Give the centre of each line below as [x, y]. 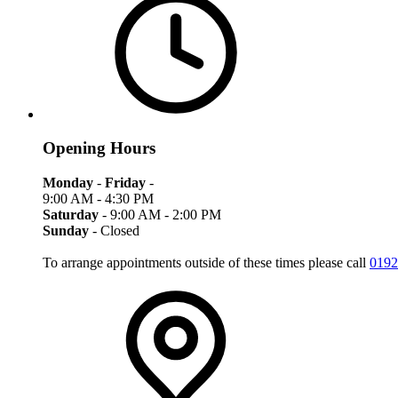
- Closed [114, 231]
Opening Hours [99, 148]
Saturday [71, 215]
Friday [125, 183]
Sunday [66, 231]
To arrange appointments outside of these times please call [206, 263]
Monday [68, 183]
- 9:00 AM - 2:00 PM [162, 215]
